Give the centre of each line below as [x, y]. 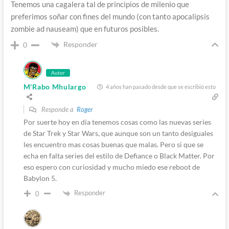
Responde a [58, 110]
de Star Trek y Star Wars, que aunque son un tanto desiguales [118, 133]
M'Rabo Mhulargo [55, 87]
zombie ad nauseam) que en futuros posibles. [85, 28]
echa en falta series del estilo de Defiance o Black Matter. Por [119, 156]
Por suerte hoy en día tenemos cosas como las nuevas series [117, 122]
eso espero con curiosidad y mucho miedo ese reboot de [111, 167]
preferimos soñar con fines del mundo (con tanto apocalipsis [110, 16]
